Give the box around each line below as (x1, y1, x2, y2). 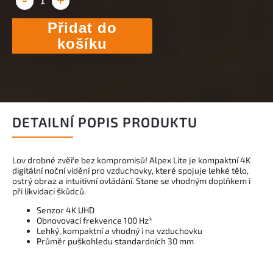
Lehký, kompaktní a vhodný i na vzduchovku (37, 225, 202, 236)
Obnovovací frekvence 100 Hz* (37, 214, 152, 225)
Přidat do (48, 19, 117, 36)
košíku (57, 35, 107, 52)
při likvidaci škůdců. (12, 185, 86, 196)
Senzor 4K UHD (37, 204, 94, 215)
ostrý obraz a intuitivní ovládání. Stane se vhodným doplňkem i (12, 175, 250, 186)
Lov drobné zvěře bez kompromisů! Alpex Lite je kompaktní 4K (12, 154, 250, 165)
